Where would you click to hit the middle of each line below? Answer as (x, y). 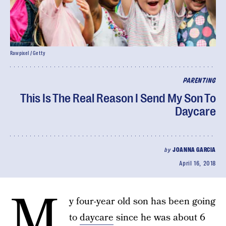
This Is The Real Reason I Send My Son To (118, 98)
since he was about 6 (159, 218)
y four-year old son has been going (142, 202)
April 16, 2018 (197, 163)
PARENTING (199, 81)
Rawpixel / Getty (28, 53)
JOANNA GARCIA (194, 150)
